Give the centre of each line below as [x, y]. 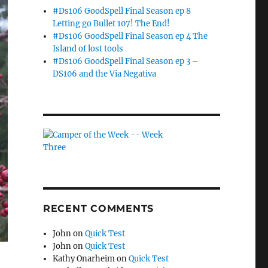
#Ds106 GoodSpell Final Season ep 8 [122, 11]
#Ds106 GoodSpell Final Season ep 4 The [130, 36]
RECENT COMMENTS [98, 208]
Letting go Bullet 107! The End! [112, 23]
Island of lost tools [88, 48]
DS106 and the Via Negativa [105, 74]
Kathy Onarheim [84, 258]
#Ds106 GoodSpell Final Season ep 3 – [126, 61]
